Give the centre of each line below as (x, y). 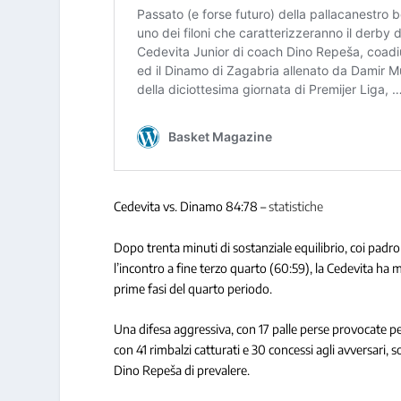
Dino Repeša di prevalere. (182, 371)
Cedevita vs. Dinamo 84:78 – (192, 207)
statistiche (296, 207)
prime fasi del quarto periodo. (193, 288)
